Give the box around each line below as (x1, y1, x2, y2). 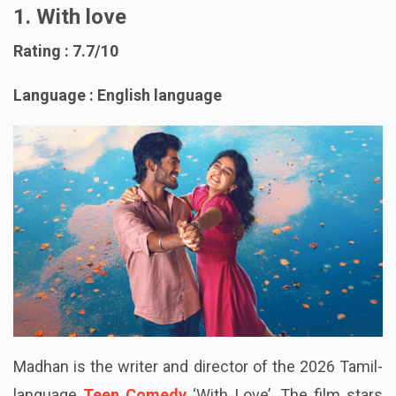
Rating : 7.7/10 (13, 69, 118, 88)
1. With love (13, 32, 126, 57)
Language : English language (13, 113, 222, 133)
